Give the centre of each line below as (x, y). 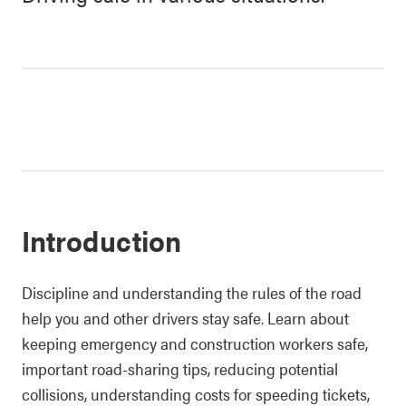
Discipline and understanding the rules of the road (192, 292)
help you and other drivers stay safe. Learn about (185, 318)
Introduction (101, 240)
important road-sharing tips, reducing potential (180, 368)
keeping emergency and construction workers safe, (195, 343)
